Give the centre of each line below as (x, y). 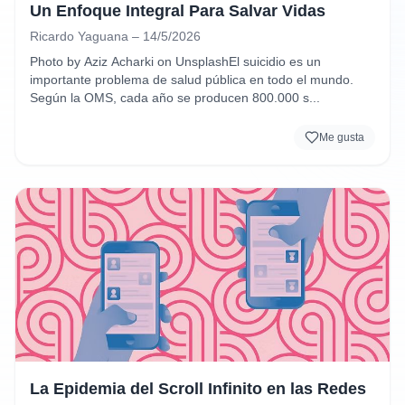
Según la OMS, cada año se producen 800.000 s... (175, 98)
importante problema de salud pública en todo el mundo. (192, 80)
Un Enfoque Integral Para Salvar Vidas (178, 11)
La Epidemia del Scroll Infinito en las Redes (198, 389)
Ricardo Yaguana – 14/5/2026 (115, 36)
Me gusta (342, 137)
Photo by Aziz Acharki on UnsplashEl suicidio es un (175, 61)
